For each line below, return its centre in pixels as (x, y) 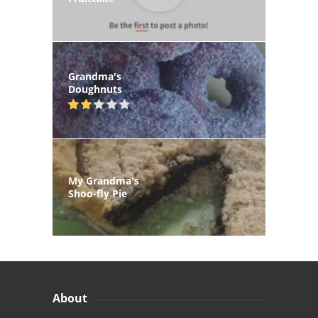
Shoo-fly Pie (98, 194)
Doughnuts (95, 89)
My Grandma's (104, 181)
